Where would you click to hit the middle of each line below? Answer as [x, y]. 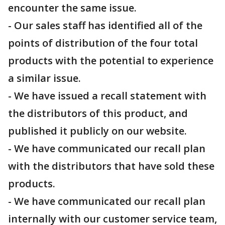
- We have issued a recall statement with [107, 96]
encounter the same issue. [72, 8]
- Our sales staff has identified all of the [105, 25]
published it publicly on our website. [97, 131]
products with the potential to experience [111, 61]
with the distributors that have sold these [111, 166]
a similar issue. [44, 78]
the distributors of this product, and [98, 113]
